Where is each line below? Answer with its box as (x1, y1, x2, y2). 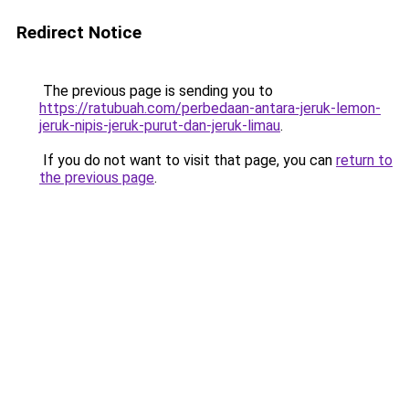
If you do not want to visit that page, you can (39, 152, 336, 169)
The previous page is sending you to (39, 82, 273, 100)
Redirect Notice (16, 22, 142, 43)
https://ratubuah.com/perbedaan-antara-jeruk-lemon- (39, 100, 381, 117)
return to (336, 152, 393, 169)
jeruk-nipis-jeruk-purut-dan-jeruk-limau (39, 117, 280, 134)
